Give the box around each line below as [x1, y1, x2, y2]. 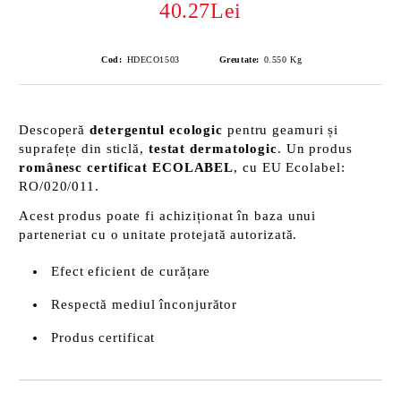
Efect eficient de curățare [51, 264, 211, 278]
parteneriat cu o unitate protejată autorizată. [19, 227, 298, 242]
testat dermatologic [148, 141, 277, 156]
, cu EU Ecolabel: [234, 160, 346, 175]
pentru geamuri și [223, 123, 339, 137]
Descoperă [19, 123, 90, 137]
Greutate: [218, 55, 260, 64]
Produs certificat [51, 330, 156, 345]
